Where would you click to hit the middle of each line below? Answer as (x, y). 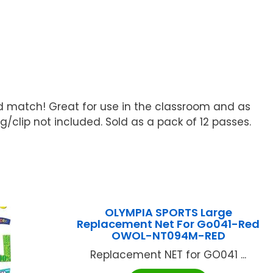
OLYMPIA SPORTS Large (168, 213)
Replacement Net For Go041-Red (168, 224)
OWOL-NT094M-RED (168, 236)
